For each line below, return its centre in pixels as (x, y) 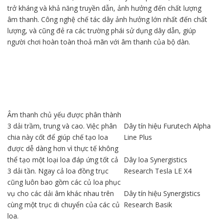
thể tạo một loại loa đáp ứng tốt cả (63, 159)
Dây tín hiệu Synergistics (162, 193)
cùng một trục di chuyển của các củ (64, 204)
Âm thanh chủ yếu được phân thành (64, 114)
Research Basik (148, 204)
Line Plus (138, 137)
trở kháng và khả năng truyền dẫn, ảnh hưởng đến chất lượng (104, 8)
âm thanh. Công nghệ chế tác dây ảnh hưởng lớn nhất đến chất (107, 19)
